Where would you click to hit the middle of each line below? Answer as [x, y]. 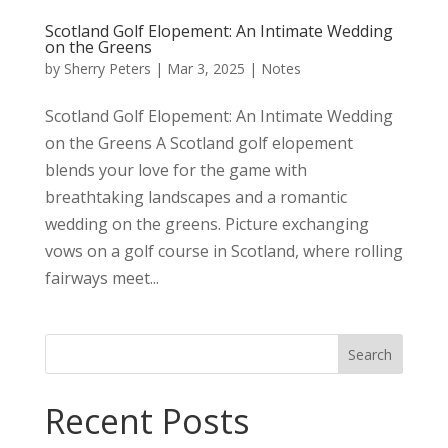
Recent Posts [147, 420]
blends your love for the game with [175, 169]
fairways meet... [101, 277]
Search [370, 354]
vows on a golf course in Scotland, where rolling [223, 250]
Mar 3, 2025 [205, 68]
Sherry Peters [107, 68]
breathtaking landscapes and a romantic [195, 196]
